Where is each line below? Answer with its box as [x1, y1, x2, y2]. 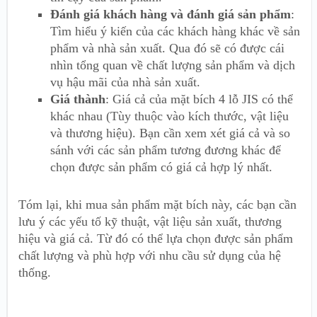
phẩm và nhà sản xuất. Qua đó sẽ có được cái [50, 41, 284, 56]
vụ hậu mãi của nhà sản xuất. [50, 75, 200, 90]
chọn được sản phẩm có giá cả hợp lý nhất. [50, 160, 272, 175]
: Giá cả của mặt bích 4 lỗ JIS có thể [105, 92, 293, 107]
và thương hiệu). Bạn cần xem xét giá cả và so [50, 126, 290, 141]
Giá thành [50, 92, 105, 107]
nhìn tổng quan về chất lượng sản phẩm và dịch [50, 58, 295, 73]
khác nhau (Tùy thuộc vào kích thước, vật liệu [50, 109, 289, 124]
